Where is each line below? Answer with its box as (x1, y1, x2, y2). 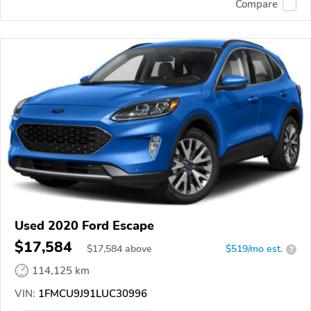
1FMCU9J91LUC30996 (35, 287, 147, 301)
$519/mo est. (226, 242, 283, 256)
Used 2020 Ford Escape (15, 217, 154, 235)
